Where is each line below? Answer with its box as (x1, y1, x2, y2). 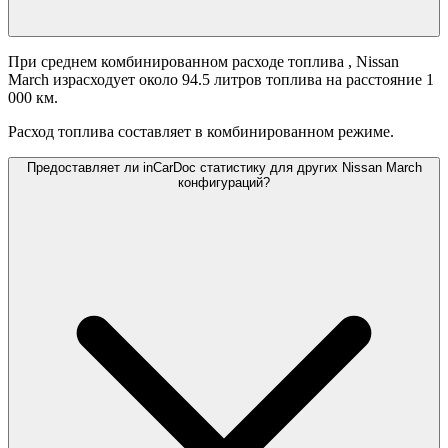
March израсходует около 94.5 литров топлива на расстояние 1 (8, 71, 434, 89)
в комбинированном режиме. (195, 123, 394, 141)
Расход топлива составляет (8, 123, 191, 141)
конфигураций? (178, 175, 270, 191)
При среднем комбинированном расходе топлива (8, 53, 348, 71)
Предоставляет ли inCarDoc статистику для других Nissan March (26, 160, 422, 176)
